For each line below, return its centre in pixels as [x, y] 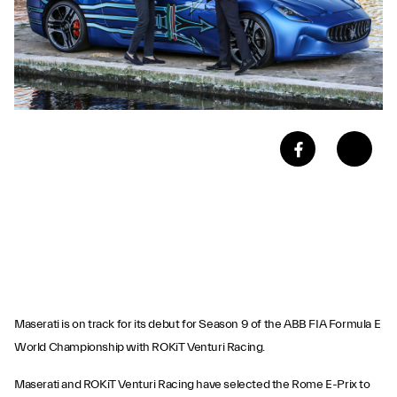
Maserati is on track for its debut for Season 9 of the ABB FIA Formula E [198, 324]
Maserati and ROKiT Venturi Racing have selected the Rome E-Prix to [192, 385]
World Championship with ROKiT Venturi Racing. [140, 347]
